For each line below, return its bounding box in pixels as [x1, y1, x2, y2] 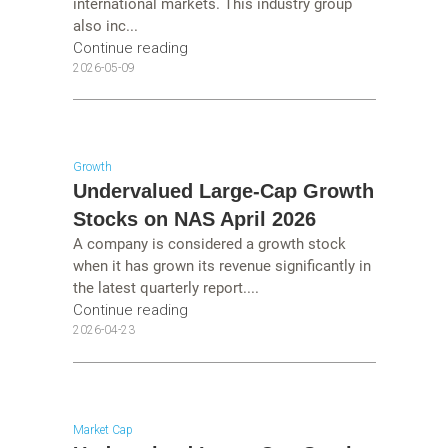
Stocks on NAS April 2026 [72, 208, 316, 231]
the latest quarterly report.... [72, 279, 259, 298]
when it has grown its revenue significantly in [72, 257, 371, 276]
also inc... [72, 16, 138, 35]
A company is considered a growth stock [72, 235, 346, 254]
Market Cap [72, 422, 133, 437]
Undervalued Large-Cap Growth [72, 180, 374, 203]
